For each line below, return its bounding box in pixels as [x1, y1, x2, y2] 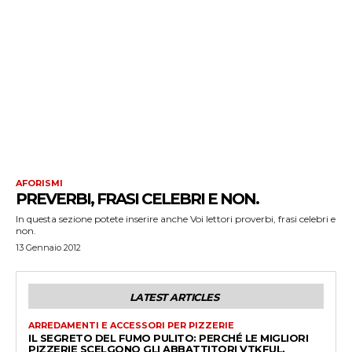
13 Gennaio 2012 [16, 241, 81, 253]
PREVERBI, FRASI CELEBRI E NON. [16, 189, 258, 208]
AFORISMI [16, 177, 63, 189]
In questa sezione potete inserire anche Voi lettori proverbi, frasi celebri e [16, 212, 335, 225]
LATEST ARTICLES [129, 290, 219, 303]
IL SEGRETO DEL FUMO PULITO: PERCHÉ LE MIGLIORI [28, 331, 308, 344]
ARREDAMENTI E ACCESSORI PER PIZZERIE [28, 319, 234, 331]
